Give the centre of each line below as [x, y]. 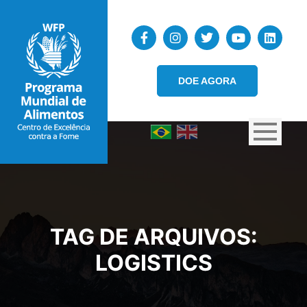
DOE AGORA [207, 81]
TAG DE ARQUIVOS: [153, 237]
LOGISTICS [153, 263]
